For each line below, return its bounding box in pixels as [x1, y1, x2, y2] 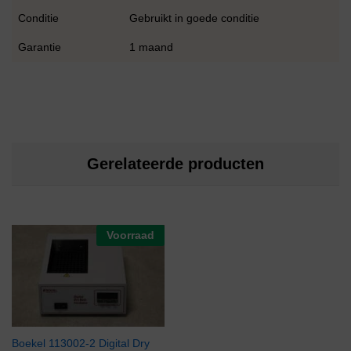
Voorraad [107, 228, 154, 241]
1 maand [129, 41, 173, 54]
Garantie [18, 41, 61, 54]
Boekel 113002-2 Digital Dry [12, 336, 150, 349]
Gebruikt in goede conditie [129, 12, 259, 25]
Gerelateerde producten [87, 154, 264, 172]
